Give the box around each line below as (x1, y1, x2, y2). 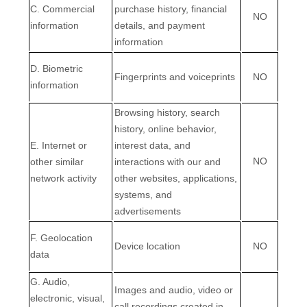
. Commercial (37, 3, 95, 14)
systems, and (114, 189, 172, 200)
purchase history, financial (114, 3, 227, 14)
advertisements (114, 206, 181, 217)
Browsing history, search (114, 107, 220, 118)
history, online (114, 123, 177, 134)
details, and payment (114, 20, 205, 31)
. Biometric (37, 63, 83, 74)
